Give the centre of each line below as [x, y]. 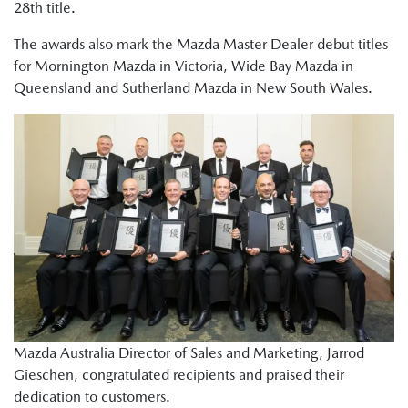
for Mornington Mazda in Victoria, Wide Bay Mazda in [184, 66]
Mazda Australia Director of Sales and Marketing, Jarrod [189, 353]
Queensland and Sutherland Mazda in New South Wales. [193, 88]
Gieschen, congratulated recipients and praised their [179, 375]
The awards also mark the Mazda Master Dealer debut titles [201, 44]
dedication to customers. [92, 397]
